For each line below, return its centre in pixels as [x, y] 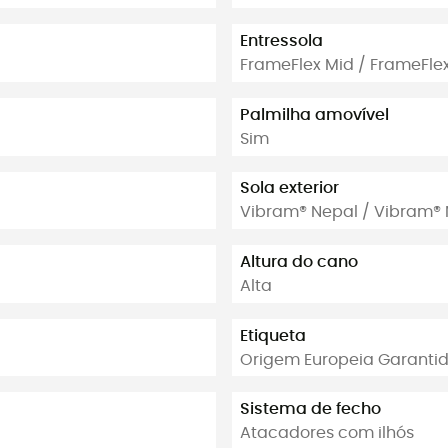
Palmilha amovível [314, 114]
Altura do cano [299, 261]
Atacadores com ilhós [327, 433]
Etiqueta [273, 335]
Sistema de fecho [310, 409]
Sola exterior [289, 188]
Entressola [281, 41]
